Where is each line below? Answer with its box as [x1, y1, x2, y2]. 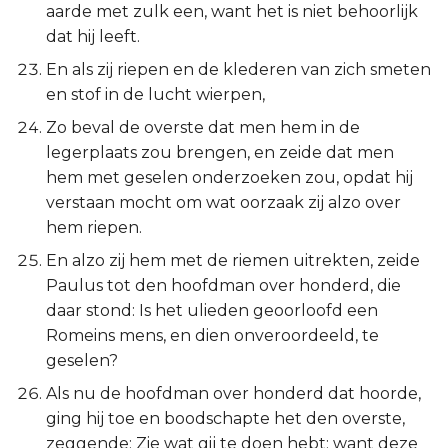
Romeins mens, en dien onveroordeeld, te [46, 326, 379, 345]
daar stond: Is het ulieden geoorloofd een [46, 301, 378, 320]
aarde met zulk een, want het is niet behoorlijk [46, 2, 418, 21]
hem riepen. [46, 218, 142, 237]
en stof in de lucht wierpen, [46, 85, 265, 104]
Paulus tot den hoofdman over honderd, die [46, 276, 401, 295]
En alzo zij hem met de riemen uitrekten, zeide [46, 251, 420, 270]
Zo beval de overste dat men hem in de [46, 118, 360, 137]
